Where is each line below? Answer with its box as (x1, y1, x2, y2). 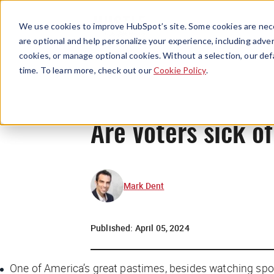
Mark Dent (124, 179, 165, 191)
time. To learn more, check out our (18, 64, 154, 75)
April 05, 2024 (135, 221, 190, 234)
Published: (91, 221, 135, 234)
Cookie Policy (154, 64, 206, 75)
